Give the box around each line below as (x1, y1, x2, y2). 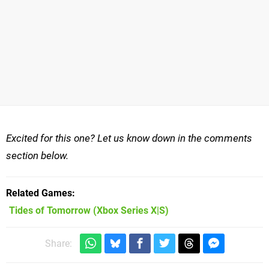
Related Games (6, 187, 72, 199)
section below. (6, 150, 68, 162)
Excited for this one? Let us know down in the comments (6, 132, 252, 145)
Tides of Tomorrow (9, 205, 91, 217)
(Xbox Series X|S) (91, 205, 169, 217)
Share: (44, 238, 72, 250)
